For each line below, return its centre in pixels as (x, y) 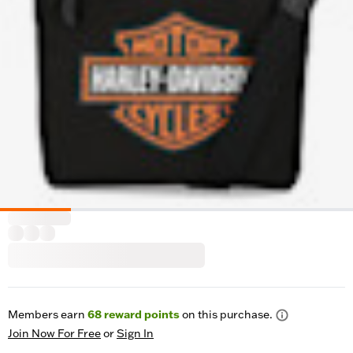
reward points (141, 315)
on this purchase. (226, 315)
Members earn (48, 315)
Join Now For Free (54, 334)
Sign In (135, 334)
